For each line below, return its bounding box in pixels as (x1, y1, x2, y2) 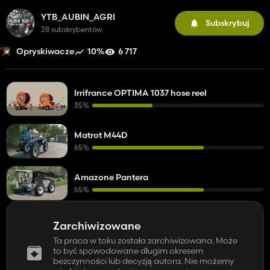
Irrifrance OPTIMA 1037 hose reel (74, 87, 207, 98)
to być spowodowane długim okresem (53, 245, 203, 256)
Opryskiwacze (16, 46, 74, 57)
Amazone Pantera (74, 172, 148, 183)
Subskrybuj (206, 17, 250, 28)
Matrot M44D (74, 130, 127, 140)
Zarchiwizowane (53, 219, 141, 233)
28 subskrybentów (41, 25, 102, 34)
